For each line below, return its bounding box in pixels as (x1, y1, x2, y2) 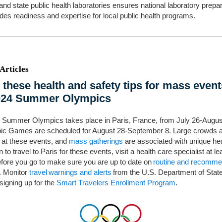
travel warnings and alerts (29, 168, 111, 176)
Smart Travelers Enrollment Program (56, 178, 175, 187)
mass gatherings (69, 137, 123, 145)
